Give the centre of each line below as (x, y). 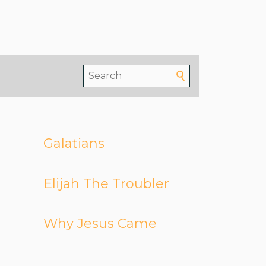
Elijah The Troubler (106, 183)
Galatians (74, 144)
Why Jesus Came (100, 224)
